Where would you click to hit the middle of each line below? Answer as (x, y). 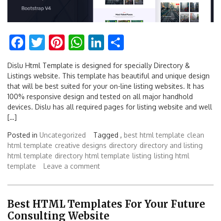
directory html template (92, 156)
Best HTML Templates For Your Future (106, 204)
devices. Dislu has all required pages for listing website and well (110, 107)
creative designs (81, 146)
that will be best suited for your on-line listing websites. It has (106, 86)
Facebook (59, 42)
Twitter (71, 42)
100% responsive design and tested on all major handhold (100, 97)
